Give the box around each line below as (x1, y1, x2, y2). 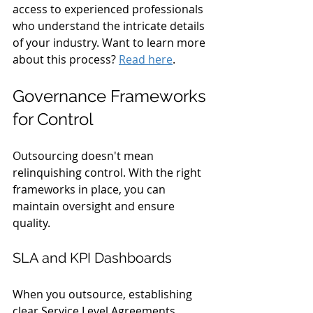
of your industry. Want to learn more (13, 35, 208, 50)
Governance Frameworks (13, 86, 210, 106)
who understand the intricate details (13, 18, 208, 34)
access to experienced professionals (13, 1, 206, 17)
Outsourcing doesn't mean (13, 148, 156, 163)
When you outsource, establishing (13, 286, 195, 302)
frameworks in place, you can (13, 182, 168, 197)
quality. (13, 215, 50, 231)
